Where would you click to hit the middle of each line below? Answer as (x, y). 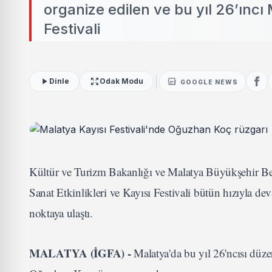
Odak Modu (121, 81)
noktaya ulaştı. (61, 213)
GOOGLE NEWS (209, 82)
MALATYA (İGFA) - (80, 253)
